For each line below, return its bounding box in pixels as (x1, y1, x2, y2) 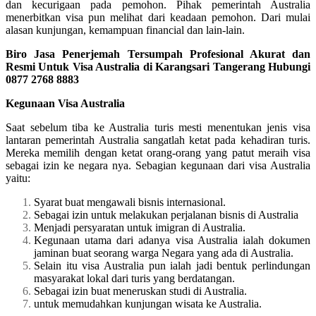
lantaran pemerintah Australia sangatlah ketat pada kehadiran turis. (6, 133, 310, 146)
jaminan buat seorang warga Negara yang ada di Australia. (34, 246, 293, 259)
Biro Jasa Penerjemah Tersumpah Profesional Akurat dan (6, 47, 310, 60)
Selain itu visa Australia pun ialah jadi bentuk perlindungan (34, 259, 310, 272)
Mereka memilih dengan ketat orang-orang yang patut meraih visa (6, 146, 310, 159)
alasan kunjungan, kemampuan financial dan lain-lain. (6, 23, 245, 36)
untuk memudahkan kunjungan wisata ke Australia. (34, 297, 262, 310)
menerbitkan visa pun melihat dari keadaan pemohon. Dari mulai (6, 11, 310, 23)
